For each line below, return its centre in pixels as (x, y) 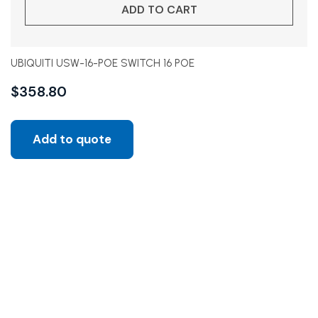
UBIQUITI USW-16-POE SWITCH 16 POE (103, 63)
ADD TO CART (159, 10)
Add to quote (72, 139)
